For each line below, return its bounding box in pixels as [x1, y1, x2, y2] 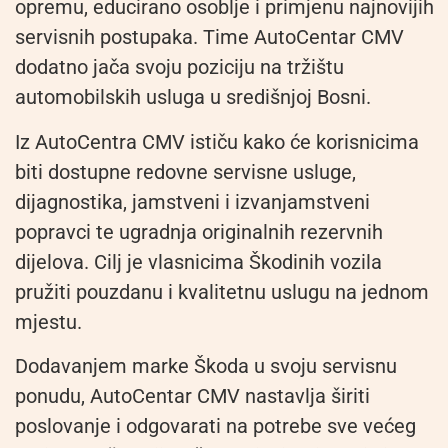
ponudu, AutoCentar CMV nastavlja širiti [15, 383, 370, 408]
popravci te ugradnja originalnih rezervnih [15, 219, 383, 244]
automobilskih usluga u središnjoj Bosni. [15, 85, 371, 110]
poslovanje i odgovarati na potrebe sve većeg [15, 413, 416, 438]
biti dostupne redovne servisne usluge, [15, 159, 356, 184]
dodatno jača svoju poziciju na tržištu [15, 55, 344, 80]
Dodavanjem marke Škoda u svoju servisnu [15, 353, 397, 378]
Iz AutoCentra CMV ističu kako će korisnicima [15, 129, 419, 154]
